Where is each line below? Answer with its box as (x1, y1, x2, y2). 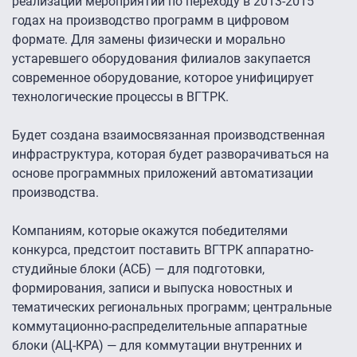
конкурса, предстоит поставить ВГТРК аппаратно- (12, 242, 313, 258)
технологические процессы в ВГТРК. (12, 89, 232, 105)
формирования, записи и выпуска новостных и (12, 280, 292, 296)
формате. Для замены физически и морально (12, 32, 285, 48)
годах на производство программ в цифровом (12, 13, 289, 29)
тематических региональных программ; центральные (12, 300, 331, 316)
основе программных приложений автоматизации (12, 166, 313, 182)
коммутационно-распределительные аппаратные (12, 319, 307, 335)
